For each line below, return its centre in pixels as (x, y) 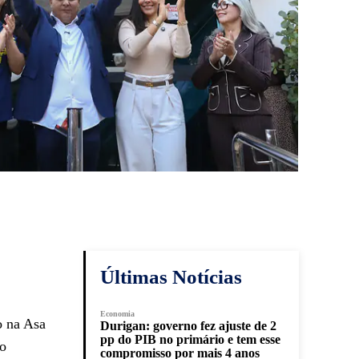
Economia (117, 314)
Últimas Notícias (171, 277)
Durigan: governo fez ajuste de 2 (188, 326)
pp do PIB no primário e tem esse (190, 340)
